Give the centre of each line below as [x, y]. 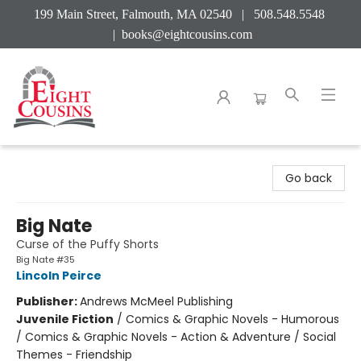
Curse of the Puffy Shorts [87, 244]
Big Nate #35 [46, 259]
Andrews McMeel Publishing [156, 301]
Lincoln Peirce [59, 276]
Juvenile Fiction [65, 319]
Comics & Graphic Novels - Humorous [232, 319]
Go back [309, 178]
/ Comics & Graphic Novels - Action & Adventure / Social [176, 337]
